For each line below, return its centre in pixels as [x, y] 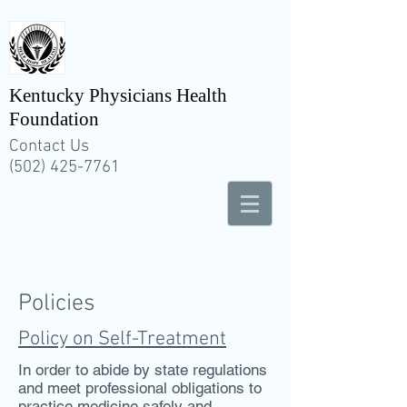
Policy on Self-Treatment [122, 339]
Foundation [54, 119]
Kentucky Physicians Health [118, 95]
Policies [57, 304]
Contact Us [49, 147]
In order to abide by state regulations [143, 370]
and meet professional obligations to [140, 388]
